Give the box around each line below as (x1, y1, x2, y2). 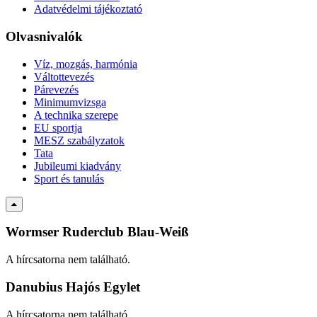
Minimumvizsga (34, 96, 106, 108)
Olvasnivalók (6, 28, 83, 44)
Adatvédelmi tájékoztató (34, 3, 142, 16)
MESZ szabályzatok (34, 134, 125, 146)
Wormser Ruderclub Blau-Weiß (6, 224, 189, 240)
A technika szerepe (34, 108, 118, 121)
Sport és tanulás (34, 172, 104, 185)
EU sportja (34, 121, 82, 134)
